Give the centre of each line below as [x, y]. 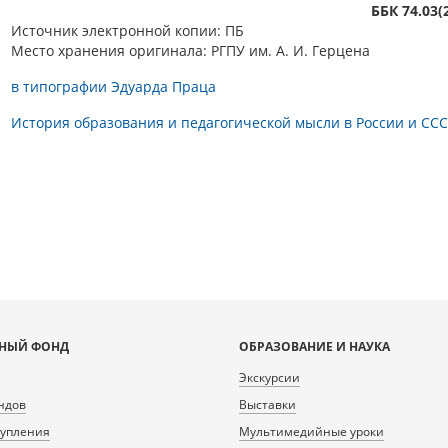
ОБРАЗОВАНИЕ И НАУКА [314, 346]
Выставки [267, 404]
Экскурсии [269, 377]
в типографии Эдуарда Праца [113, 86]
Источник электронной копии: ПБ [127, 30]
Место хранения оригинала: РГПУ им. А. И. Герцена [190, 50]
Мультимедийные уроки [311, 431]
